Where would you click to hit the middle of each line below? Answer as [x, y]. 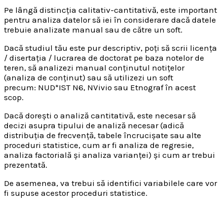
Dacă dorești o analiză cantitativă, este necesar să [100, 116]
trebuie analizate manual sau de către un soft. [93, 30]
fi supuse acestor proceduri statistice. [76, 193]
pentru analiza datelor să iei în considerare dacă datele [110, 20]
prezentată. [26, 165]
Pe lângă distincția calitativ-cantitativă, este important [110, 10]
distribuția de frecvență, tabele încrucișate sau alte [103, 135]
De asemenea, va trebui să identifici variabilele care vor [110, 183]
